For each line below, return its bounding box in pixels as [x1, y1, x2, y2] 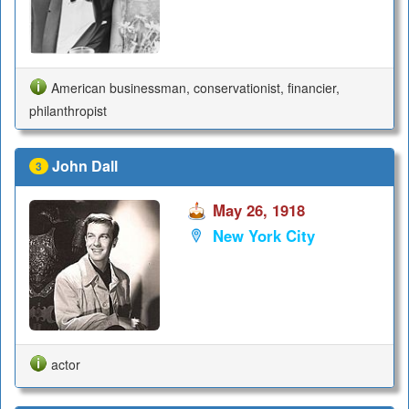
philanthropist [29, 100, 107, 120]
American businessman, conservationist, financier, [51, 78, 340, 97]
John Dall [52, 154, 118, 176]
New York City [212, 224, 315, 246]
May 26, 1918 [212, 199, 305, 222]
